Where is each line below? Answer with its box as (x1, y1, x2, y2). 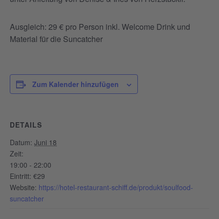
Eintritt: (10, 171, 31, 181)
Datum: (10, 137, 32, 147)
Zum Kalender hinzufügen (32, 79, 119, 89)
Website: (10, 182, 37, 192)
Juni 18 (34, 137, 57, 147)
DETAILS (10, 120, 42, 130)
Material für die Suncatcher (10, 33, 103, 44)
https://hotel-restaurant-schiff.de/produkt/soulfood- (39, 182, 193, 192)
